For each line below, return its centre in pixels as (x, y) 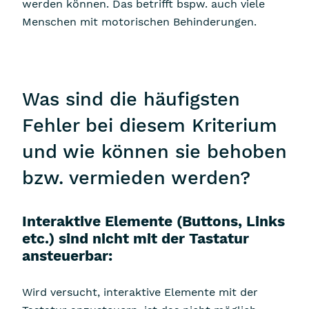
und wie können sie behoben (154, 151)
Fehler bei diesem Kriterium (150, 125)
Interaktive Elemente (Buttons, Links (153, 221)
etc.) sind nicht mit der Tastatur (136, 238)
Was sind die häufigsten (131, 99)
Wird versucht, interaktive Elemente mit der (140, 292)
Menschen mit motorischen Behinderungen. (139, 21)
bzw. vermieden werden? (136, 178)
